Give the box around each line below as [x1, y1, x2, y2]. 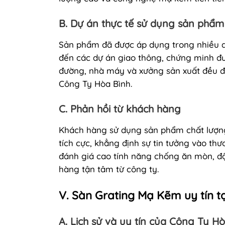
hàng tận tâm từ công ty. [59, 163, 159, 174]
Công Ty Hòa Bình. [59, 78, 132, 89]
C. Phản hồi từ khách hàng [59, 102, 181, 115]
